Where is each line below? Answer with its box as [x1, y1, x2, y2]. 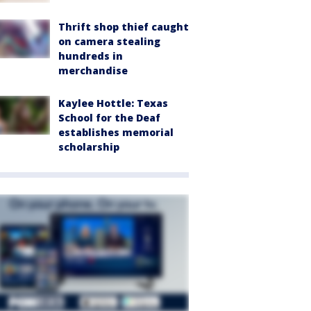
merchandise [58, 64, 128, 78]
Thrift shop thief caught [58, 20, 189, 34]
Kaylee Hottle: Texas [58, 96, 168, 110]
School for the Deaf [58, 111, 160, 125]
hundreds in [58, 49, 123, 63]
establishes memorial [58, 126, 174, 140]
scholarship [58, 140, 119, 154]
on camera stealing [58, 35, 160, 49]
